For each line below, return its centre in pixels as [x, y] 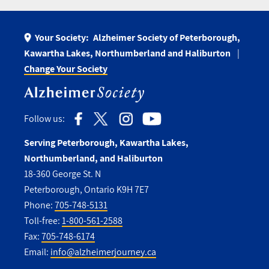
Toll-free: [43, 221]
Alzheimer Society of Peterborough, [167, 37]
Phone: [39, 205]
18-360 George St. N [62, 174]
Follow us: [44, 119]
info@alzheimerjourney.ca [103, 252]
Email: [37, 252]
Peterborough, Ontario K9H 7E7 [86, 190]
